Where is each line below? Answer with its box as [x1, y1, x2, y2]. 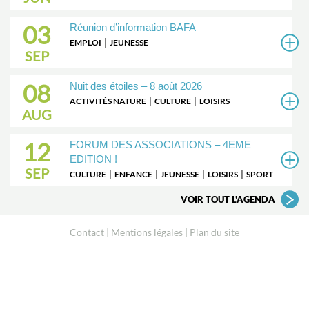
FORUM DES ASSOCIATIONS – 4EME [70, 138, 252, 150]
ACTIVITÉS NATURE [70, 95, 147, 106]
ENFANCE [114, 168, 153, 179]
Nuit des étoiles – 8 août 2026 [70, 79, 203, 92]
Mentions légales [111, 226, 183, 238]
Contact [70, 226, 104, 238]
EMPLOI [70, 37, 102, 48]
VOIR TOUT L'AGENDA [181, 193, 277, 205]
